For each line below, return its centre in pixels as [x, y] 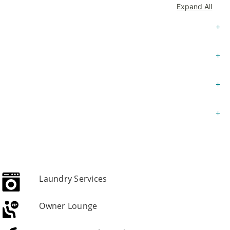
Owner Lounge [68, 206]
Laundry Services [73, 179]
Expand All [195, 6]
